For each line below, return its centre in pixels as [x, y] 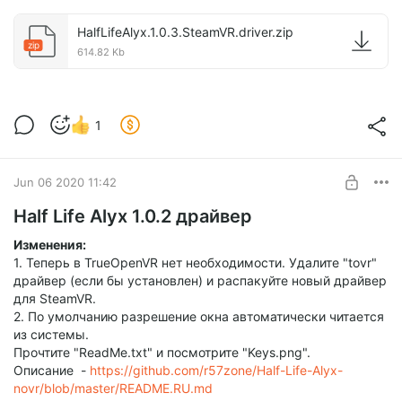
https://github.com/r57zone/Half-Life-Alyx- [216, 371]
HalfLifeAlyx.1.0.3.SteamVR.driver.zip [185, 32]
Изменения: [50, 245]
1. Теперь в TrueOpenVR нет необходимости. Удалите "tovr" [195, 263]
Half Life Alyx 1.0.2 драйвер [133, 217]
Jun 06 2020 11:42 [65, 182]
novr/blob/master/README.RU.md [113, 389]
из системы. [51, 335]
